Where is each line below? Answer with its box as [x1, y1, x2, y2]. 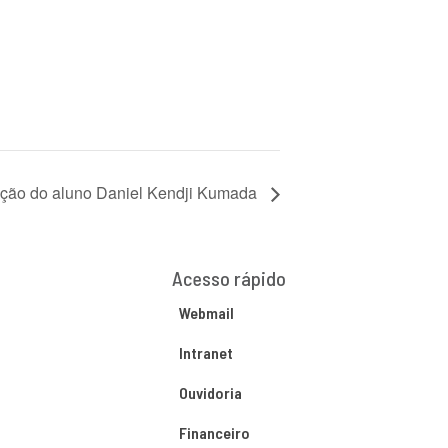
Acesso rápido [171, 265, 286, 290]
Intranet [178, 342, 233, 362]
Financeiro [178, 422, 250, 442]
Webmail [178, 302, 234, 322]
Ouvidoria [178, 382, 242, 402]
